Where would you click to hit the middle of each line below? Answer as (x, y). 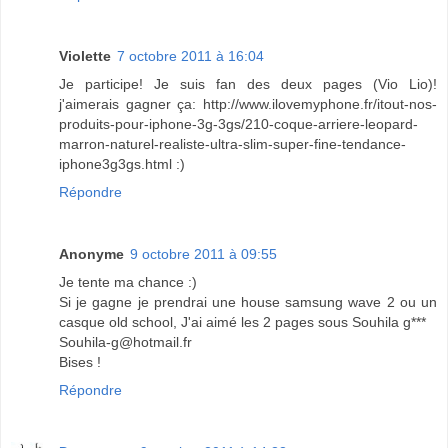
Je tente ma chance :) (128, 281)
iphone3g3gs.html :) (122, 163)
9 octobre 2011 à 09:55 (203, 253)
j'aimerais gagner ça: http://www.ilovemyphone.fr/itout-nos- (248, 103)
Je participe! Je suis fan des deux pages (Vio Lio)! (248, 83)
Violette (85, 55)
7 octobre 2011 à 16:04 (190, 55)
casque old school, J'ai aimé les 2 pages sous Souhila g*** (242, 321)
